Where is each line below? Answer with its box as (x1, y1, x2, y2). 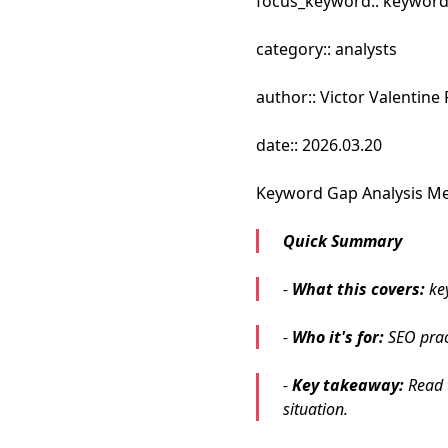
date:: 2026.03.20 (256, 134, 382, 156)
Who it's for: (292, 326, 384, 348)
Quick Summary (283, 230, 402, 252)
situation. (283, 398, 348, 420)
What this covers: (292, 278, 425, 300)
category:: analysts (256, 38, 397, 60)
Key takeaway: (292, 374, 404, 396)
